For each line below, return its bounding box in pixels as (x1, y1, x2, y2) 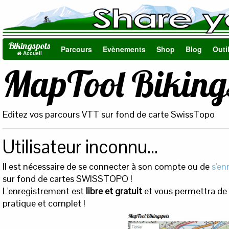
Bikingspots (8, 40, 50, 52)
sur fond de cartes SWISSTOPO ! (3, 173, 132, 185)
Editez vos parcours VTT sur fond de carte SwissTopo (3, 108, 215, 121)
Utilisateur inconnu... (3, 135, 158, 159)
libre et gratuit (86, 185, 142, 197)
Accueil (21, 50, 42, 57)
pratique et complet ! (3, 197, 85, 210)
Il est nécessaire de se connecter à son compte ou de (3, 161, 212, 173)
